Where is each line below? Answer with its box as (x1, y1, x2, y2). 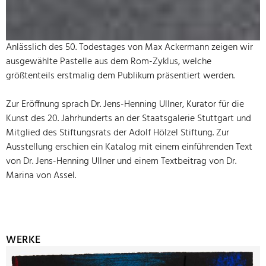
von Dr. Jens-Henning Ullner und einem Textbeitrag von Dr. (6, 153, 236, 169)
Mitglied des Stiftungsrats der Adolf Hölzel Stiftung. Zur (6, 125, 229, 141)
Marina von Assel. (6, 167, 76, 183)
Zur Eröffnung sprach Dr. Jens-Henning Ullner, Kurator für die (6, 96, 244, 112)
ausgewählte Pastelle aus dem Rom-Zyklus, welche (6, 53, 211, 69)
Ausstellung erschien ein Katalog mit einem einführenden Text (6, 139, 252, 155)
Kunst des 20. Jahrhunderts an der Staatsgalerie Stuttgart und (6, 110, 251, 126)
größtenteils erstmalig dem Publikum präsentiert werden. (6, 68, 235, 84)
